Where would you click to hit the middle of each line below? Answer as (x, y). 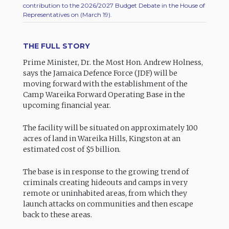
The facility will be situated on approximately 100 (110, 128)
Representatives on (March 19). (67, 14)
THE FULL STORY (56, 46)
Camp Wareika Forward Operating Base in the (104, 95)
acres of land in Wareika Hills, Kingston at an (101, 139)
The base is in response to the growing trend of (106, 172)
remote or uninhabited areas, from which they (105, 193)
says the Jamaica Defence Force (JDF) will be (100, 73)
